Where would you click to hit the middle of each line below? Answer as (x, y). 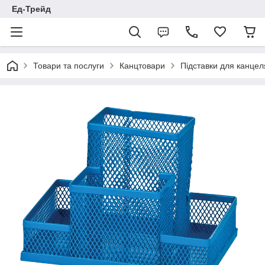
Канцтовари (142, 66)
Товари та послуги (69, 66)
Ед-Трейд (31, 9)
